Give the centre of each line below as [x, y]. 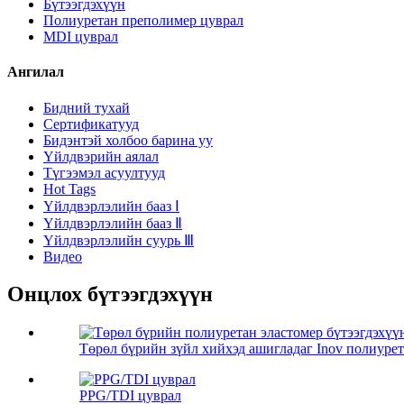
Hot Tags [69, 188]
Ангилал [36, 72]
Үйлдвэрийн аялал [101, 156]
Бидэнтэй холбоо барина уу [128, 140]
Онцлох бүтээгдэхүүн [110, 294]
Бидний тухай [87, 107]
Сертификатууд [91, 124]
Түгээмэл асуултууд [104, 172]
